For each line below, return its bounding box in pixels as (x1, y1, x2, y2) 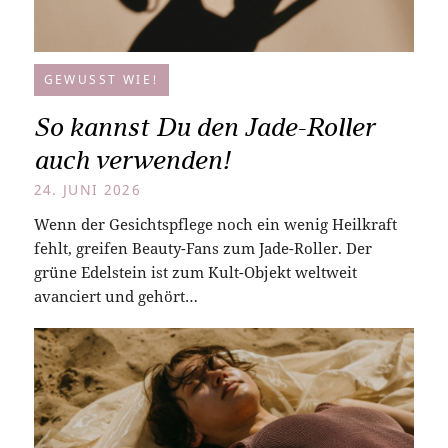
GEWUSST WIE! (43, 70, 160, 88)
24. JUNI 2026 (33, 180, 142, 199)
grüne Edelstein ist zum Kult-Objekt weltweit (33, 261, 357, 282)
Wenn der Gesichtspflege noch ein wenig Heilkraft (33, 213, 397, 234)
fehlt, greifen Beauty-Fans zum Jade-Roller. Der (33, 237, 372, 258)
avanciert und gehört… (33, 285, 198, 306)
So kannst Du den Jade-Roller (33, 110, 375, 143)
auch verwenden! (33, 143, 230, 176)
